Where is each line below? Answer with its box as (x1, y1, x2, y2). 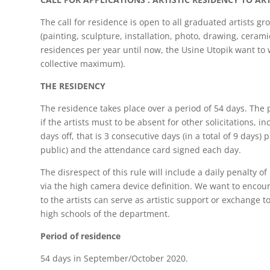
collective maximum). (40, 58, 126, 70)
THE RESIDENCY (40, 80, 106, 92)
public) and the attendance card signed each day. (40, 144, 242, 156)
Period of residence (40, 230, 121, 242)
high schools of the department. (40, 208, 171, 220)
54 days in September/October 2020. (40, 253, 189, 265)
